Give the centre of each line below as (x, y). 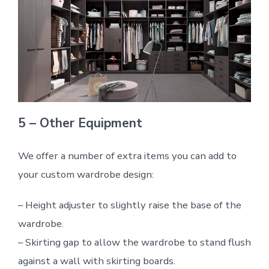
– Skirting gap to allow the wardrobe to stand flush (134, 243)
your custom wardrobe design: (86, 175)
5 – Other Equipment (80, 123)
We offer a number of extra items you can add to (127, 156)
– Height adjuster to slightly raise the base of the (129, 205)
